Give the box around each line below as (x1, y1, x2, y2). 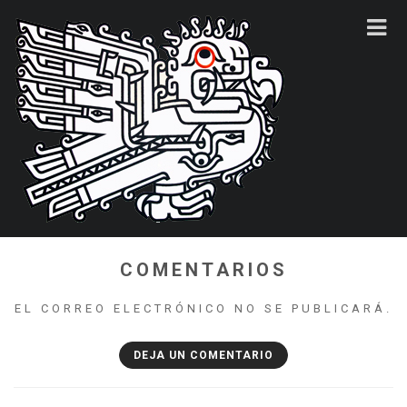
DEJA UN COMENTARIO (134, 349, 273, 362)
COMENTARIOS (119, 259, 288, 281)
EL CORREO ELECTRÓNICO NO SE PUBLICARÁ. (15, 302, 392, 315)
